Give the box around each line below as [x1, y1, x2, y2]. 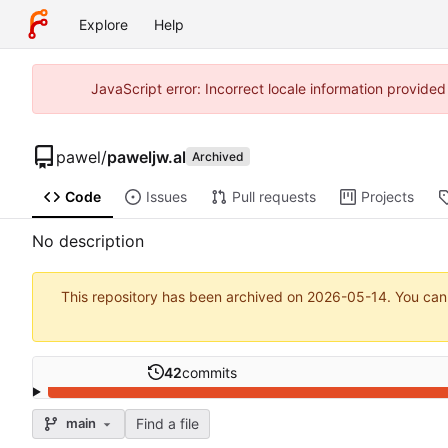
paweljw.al [107, 146, 186, 167]
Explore [79, 15, 128, 33]
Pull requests [231, 188, 316, 206]
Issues [145, 188, 187, 206]
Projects [360, 188, 414, 206]
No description [32, 231, 144, 252]
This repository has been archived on [60, 288, 307, 306]
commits [182, 363, 238, 381]
